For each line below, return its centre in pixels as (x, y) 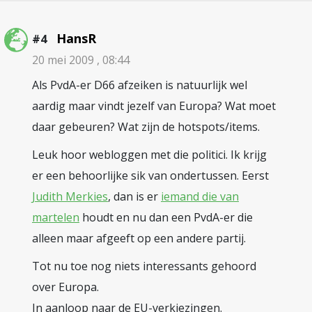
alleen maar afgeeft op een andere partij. (139, 238)
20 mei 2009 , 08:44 (81, 60)
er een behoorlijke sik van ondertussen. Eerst (150, 175)
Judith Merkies (70, 196)
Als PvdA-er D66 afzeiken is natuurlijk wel (140, 85)
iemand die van (200, 196)
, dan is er (134, 196)
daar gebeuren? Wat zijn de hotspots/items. (146, 127)
